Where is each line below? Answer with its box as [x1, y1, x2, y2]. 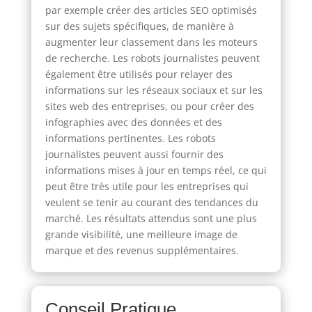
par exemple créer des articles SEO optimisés [45, 3, 257, 17]
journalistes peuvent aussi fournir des [45, 147, 224, 161]
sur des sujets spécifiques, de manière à [45, 19, 234, 33]
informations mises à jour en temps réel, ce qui [45, 163, 267, 177]
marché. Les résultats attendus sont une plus [45, 211, 257, 225]
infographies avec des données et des [45, 115, 222, 129]
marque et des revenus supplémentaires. [45, 243, 239, 257]
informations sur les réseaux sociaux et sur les [45, 83, 263, 97]
